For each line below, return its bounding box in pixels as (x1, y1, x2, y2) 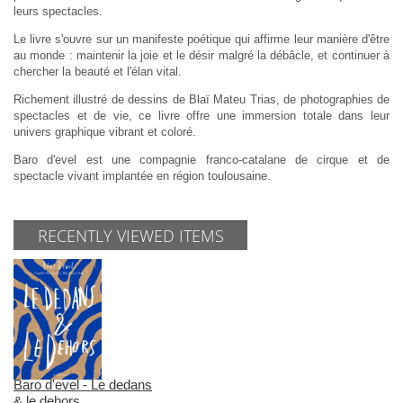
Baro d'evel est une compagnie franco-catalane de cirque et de (13, 152, 390, 166)
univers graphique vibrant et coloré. (13, 124, 196, 139)
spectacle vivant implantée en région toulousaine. (13, 168, 271, 183)
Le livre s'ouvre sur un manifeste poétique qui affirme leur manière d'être (13, 31, 390, 46)
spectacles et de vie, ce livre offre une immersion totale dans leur (13, 108, 390, 122)
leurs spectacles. (13, 4, 103, 18)
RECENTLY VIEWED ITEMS (37, 224, 224, 246)
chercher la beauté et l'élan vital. (13, 64, 182, 78)
